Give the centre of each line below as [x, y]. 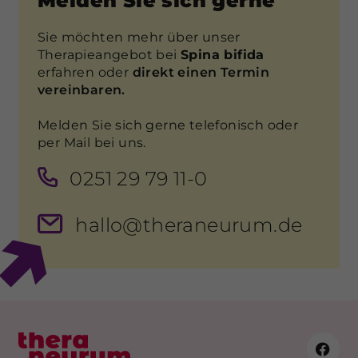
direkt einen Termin [201, 72]
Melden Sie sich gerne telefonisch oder [168, 125]
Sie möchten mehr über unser [139, 37]
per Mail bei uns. [92, 142]
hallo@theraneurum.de [189, 225]
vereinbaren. [82, 89]
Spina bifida [223, 54]
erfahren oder [85, 72]
